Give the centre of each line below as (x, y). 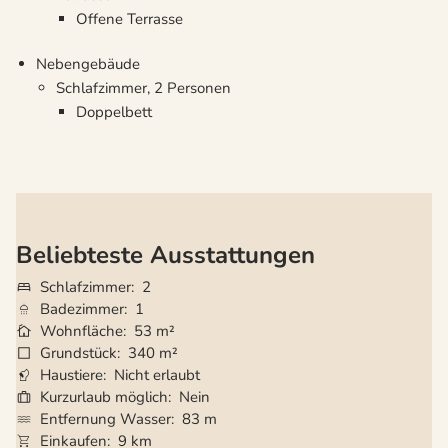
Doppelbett (114, 112)
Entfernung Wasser (105, 419)
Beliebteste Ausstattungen (165, 255)
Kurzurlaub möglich (104, 397)
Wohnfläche (81, 331)
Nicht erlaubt (157, 375)
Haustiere (71, 375)
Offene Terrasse (129, 19)
